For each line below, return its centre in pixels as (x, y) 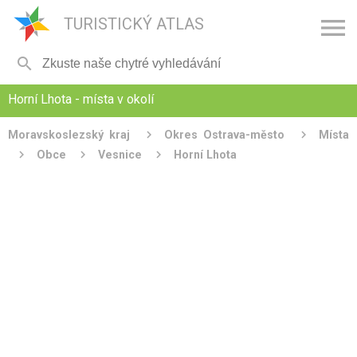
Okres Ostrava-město (224, 135)
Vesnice (120, 155)
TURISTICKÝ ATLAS (134, 24)
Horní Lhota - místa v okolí (81, 99)
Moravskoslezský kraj (69, 135)
